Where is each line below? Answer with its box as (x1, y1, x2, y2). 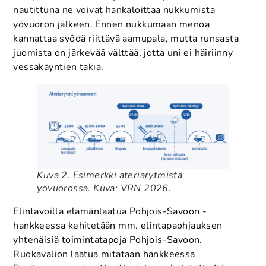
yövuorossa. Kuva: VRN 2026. (37, 181, 172, 195)
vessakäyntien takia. (13, 60, 104, 74)
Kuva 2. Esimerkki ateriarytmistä (37, 168, 183, 182)
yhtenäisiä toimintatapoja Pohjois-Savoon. (13, 233, 202, 246)
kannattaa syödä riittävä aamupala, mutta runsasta (13, 31, 239, 45)
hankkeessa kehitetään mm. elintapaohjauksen (13, 218, 223, 232)
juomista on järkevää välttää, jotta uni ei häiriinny (13, 46, 233, 59)
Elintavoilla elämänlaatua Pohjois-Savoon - (13, 204, 207, 218)
